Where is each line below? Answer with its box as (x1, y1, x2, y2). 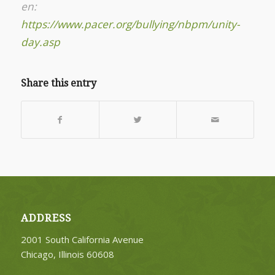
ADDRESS (20, 212, 71, 225)
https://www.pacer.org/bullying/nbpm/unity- (20, 17, 240, 31)
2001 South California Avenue (20, 233, 144, 246)
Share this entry (20, 77, 96, 90)
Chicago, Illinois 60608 (20, 248, 114, 261)
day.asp (20, 34, 60, 49)
